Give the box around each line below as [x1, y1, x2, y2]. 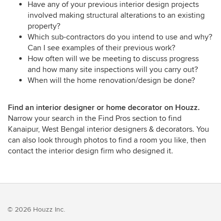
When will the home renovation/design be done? [28, 75, 195, 86]
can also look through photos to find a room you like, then [8, 135, 206, 146]
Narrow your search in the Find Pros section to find [8, 113, 182, 124]
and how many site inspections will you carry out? [28, 65, 198, 75]
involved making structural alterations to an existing [28, 10, 205, 21]
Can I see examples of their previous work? [28, 43, 175, 53]
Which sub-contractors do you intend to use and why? [28, 32, 212, 42]
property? [28, 21, 60, 32]
